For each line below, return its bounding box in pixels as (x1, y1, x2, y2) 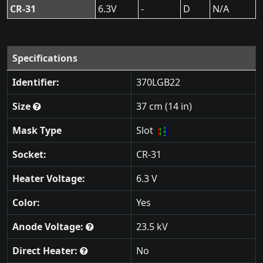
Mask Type (12, 124, 62, 137)
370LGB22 (136, 76, 180, 89)
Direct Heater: (12, 244, 80, 257)
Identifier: (12, 76, 59, 89)
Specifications (12, 52, 77, 65)
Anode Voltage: (12, 220, 86, 233)
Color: (12, 196, 40, 209)
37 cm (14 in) (136, 100, 192, 113)
